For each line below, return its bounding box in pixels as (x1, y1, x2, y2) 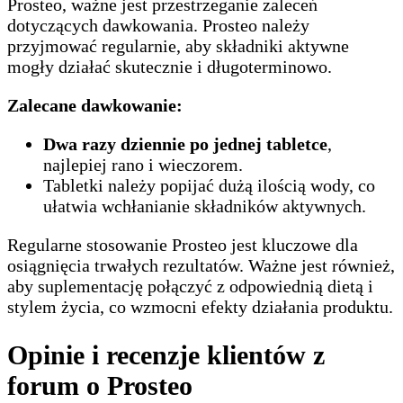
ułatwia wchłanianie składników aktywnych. (43, 196, 366, 217)
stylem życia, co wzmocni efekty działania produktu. (7, 297, 393, 318)
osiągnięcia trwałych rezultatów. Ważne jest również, (7, 255, 395, 276)
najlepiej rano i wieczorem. (43, 155, 243, 175)
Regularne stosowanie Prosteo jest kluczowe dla (7, 235, 358, 255)
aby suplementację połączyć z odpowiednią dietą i (7, 276, 373, 297)
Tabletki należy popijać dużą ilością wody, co (43, 175, 375, 196)
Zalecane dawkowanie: (7, 95, 183, 116)
